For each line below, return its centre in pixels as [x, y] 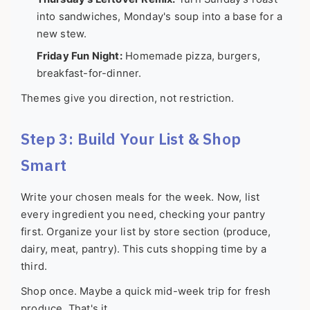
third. [34, 267]
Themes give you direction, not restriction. [128, 99]
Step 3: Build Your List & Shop [131, 139]
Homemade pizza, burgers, [191, 56]
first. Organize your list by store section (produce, [146, 232]
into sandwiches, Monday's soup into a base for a [159, 16]
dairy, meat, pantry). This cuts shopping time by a [144, 249]
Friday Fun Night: [79, 56]
